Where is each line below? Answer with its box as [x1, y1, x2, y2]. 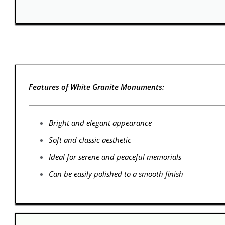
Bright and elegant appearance [48, 117, 152, 128]
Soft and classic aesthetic [48, 134, 131, 145]
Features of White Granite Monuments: [28, 81, 164, 92]
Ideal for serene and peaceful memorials [48, 151, 181, 162]
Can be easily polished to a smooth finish [48, 168, 183, 179]
